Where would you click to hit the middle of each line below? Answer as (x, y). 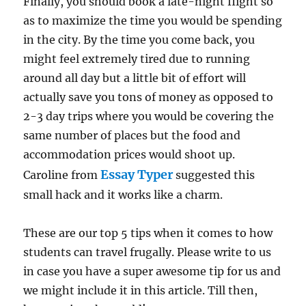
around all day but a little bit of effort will (135, 78)
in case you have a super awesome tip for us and (152, 271)
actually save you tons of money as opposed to (149, 97)
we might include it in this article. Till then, (141, 290)
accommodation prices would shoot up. (129, 154)
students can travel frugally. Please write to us (148, 252)
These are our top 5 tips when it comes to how (148, 233)
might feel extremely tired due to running (137, 58)
